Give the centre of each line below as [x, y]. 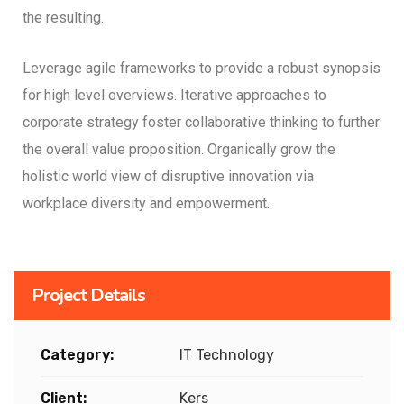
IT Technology [225, 355]
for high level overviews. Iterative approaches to [174, 95]
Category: [77, 355]
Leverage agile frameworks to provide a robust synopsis [202, 68]
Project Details [88, 295]
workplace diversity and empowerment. [146, 203]
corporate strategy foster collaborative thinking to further [201, 122]
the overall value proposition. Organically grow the [179, 149]
